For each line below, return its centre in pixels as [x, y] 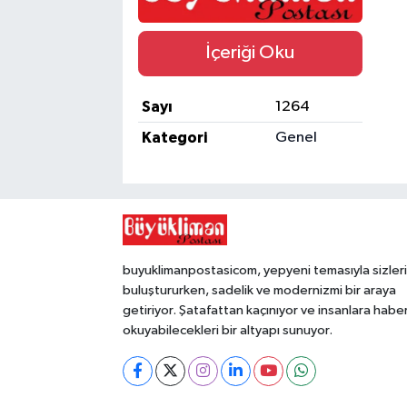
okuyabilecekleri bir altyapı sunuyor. [227, 330]
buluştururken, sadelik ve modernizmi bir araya [259, 290]
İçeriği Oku [250, 53]
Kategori [174, 137]
